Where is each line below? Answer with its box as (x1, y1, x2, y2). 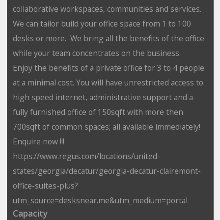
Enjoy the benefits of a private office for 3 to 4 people (12, 62, 204, 73)
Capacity (12, 207, 48, 219)
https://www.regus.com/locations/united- (12, 150, 160, 162)
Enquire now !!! (12, 136, 64, 147)
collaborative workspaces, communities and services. (12, 3, 201, 14)
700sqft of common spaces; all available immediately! (12, 121, 200, 132)
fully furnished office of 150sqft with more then (12, 106, 183, 117)
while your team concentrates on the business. (12, 47, 183, 58)
